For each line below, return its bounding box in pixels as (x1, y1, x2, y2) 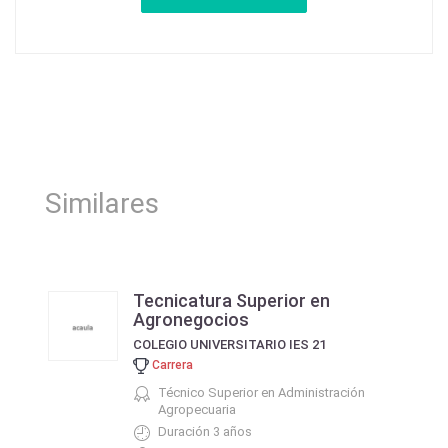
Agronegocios (133, 309, 249, 330)
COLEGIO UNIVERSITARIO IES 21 (133, 337, 326, 353)
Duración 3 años (158, 424, 252, 439)
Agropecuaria (158, 402, 236, 417)
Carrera (149, 357, 193, 372)
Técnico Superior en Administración (158, 385, 365, 400)
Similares (45, 187, 159, 220)
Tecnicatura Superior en (133, 290, 330, 311)
